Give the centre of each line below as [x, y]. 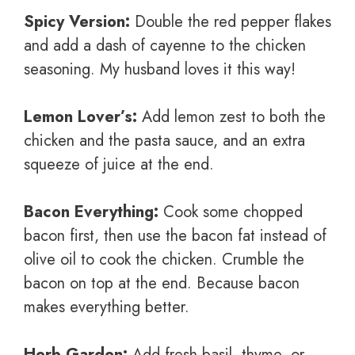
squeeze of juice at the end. [119, 165]
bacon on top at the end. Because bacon [162, 284]
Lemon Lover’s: [80, 117]
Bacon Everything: [91, 212]
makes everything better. [107, 307]
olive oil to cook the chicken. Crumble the [164, 260]
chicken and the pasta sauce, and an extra [164, 141]
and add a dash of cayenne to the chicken [165, 46]
